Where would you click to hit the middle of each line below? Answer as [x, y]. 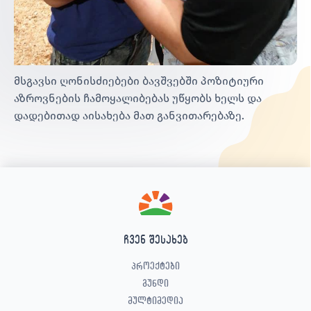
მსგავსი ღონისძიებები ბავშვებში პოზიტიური [139, 81]
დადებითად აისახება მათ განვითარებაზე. [129, 115]
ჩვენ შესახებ [155, 239]
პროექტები [155, 265]
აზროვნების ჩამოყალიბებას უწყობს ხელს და [138, 98]
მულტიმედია [155, 300]
